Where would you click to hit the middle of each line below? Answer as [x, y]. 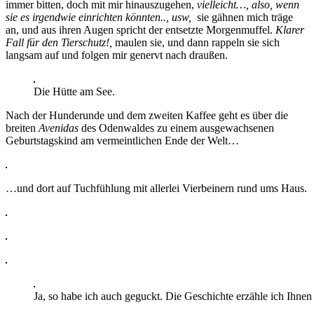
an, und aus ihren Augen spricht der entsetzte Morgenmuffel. [141, 29]
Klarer [290, 29]
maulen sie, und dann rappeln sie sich [196, 42]
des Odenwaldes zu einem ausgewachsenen [176, 128]
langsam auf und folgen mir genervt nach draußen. [117, 55]
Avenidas [59, 128]
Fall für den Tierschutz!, [59, 42]
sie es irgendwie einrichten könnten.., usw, [98, 17]
